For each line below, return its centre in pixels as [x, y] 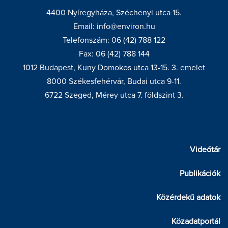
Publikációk [200, 174]
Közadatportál [196, 222]
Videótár [205, 150]
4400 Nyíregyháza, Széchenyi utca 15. [114, 13]
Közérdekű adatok [188, 198]
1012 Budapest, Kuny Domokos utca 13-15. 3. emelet [114, 68]
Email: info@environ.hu [114, 27]
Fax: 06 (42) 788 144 [114, 54]
